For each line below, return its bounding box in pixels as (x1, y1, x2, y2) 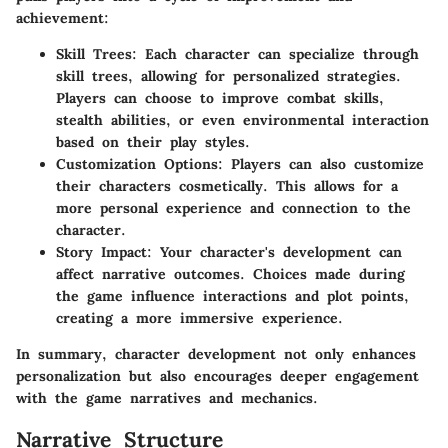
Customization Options (56, 154, 218, 173)
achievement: (16, 8, 109, 27)
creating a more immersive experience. (56, 308, 343, 327)
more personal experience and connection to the (56, 198, 411, 217)
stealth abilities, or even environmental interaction (56, 110, 429, 129)
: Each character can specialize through (132, 44, 419, 63)
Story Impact (56, 242, 147, 261)
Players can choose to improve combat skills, (56, 88, 384, 107)
